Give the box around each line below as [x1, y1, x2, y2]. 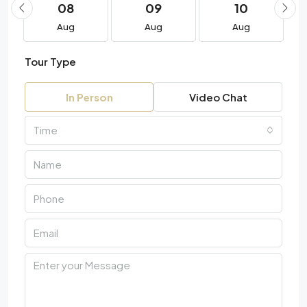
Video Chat [188, 90, 247, 103]
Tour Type [25, 54, 76, 68]
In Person [65, 90, 113, 103]
